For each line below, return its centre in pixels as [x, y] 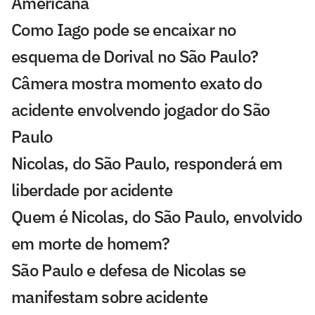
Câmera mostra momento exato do [136, 83]
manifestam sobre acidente [110, 296]
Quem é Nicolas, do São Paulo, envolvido [157, 216]
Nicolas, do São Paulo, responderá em [147, 163]
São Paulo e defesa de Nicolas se [129, 270]
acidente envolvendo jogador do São [141, 109]
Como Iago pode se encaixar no [124, 29]
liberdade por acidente [92, 189]
